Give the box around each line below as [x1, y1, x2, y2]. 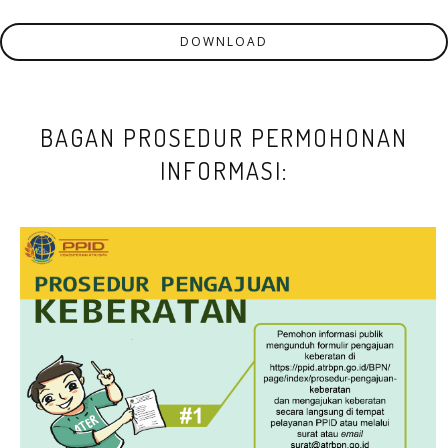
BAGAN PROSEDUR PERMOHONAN [40, 122, 408, 153]
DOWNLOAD [180, 33, 268, 50]
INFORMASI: [160, 155, 288, 186]
